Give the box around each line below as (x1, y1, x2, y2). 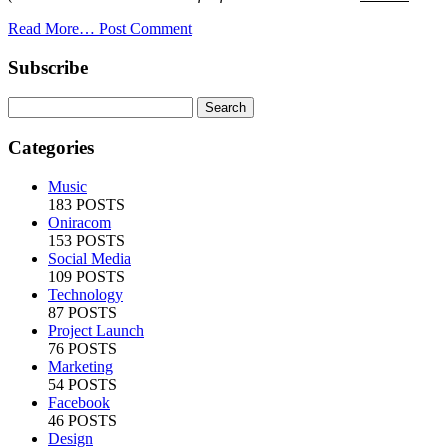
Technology (48, 285, 123, 303)
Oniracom (48, 213, 111, 231)
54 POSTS (48, 375, 117, 393)
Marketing (48, 357, 113, 375)
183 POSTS (48, 195, 125, 213)
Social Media (48, 249, 131, 267)
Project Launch (48, 321, 144, 339)
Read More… (8, 19, 99, 37)
